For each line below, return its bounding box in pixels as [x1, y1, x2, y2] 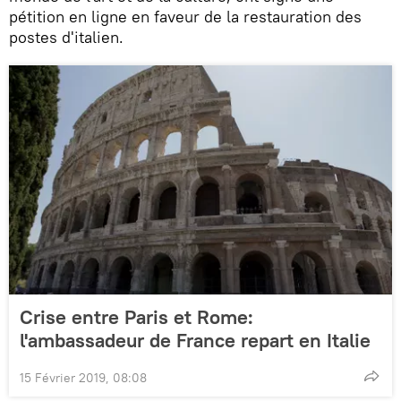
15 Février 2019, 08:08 [20, 369, 147, 386]
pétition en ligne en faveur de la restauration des [9, 5, 362, 27]
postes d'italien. [9, 26, 124, 47]
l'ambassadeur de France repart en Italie [20, 327, 371, 353]
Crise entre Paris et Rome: [20, 303, 253, 329]
